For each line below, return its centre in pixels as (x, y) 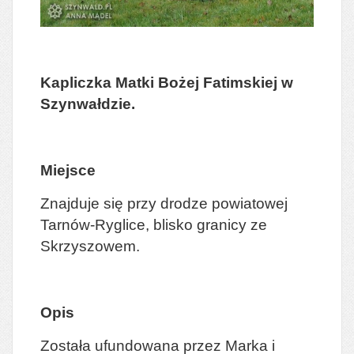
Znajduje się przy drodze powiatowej (164, 204)
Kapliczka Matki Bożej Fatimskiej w (167, 83)
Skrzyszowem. (90, 247)
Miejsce (68, 171)
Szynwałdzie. (88, 104)
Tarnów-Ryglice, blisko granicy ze (154, 225)
